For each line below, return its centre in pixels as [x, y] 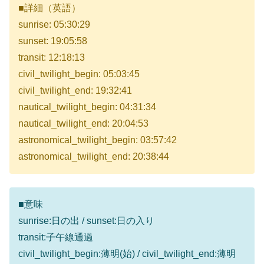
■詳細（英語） [49, 8]
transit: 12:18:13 [52, 58]
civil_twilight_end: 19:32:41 [75, 91]
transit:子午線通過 [56, 237]
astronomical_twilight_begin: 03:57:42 [98, 140]
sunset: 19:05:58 [53, 41]
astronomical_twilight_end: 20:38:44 [94, 157]
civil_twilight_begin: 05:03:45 [79, 74]
